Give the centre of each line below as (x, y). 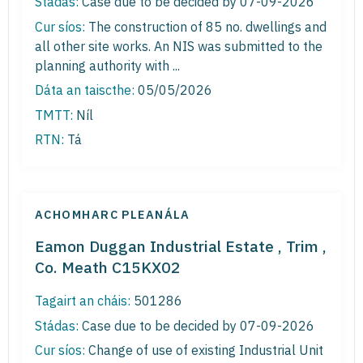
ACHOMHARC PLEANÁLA (113, 215)
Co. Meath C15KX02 (108, 267)
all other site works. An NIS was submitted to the (179, 46)
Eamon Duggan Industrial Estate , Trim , (181, 246)
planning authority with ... (107, 65)
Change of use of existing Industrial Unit (204, 350)
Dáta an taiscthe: (85, 90)
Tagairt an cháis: (83, 301)
